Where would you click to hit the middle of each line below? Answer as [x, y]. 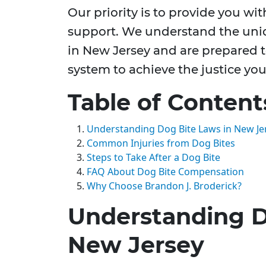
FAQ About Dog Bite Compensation [165, 172]
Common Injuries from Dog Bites [161, 143]
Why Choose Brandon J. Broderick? [164, 186]
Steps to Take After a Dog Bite [153, 158]
